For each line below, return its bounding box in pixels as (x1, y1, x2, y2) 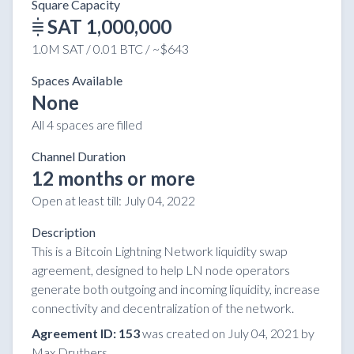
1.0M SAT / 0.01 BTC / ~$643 (32, 41, 189, 57)
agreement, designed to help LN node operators (32, 262, 290, 278)
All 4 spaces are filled (32, 117, 142, 133)
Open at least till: (32, 193, 122, 209)
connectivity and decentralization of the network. (32, 300, 294, 316)
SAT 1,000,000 (47, 15, 171, 39)
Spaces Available (32, 73, 122, 88)
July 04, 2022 (124, 193, 195, 209)
